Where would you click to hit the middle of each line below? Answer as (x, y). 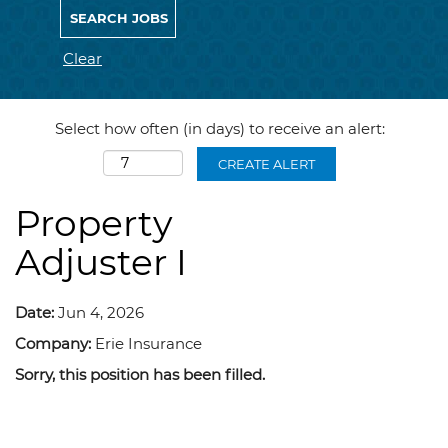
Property (94, 223)
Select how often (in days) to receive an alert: (219, 128)
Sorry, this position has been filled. (140, 374)
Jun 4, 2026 (101, 312)
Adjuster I (101, 262)
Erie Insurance (148, 343)
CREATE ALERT (266, 164)
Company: (55, 343)
